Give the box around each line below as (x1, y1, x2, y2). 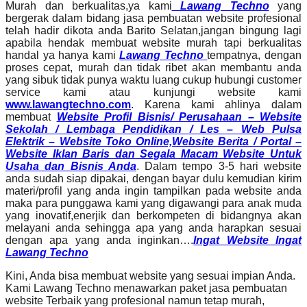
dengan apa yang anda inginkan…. (5, 234, 194, 247)
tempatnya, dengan (207, 49, 302, 62)
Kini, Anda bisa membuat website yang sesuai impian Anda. (5, 270, 295, 282)
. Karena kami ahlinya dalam (131, 99, 302, 111)
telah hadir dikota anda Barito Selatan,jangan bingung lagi (5, 25, 302, 37)
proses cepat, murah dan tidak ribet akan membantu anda (5, 62, 302, 74)
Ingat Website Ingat (193, 234, 302, 247)
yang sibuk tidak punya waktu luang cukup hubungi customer (5, 74, 302, 86)
